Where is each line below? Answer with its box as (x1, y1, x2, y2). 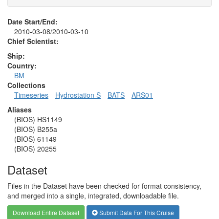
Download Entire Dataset (13, 208, 79, 217)
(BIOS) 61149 (14, 133, 57, 144)
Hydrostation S (55, 89, 101, 100)
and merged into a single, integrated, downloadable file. (7, 190, 179, 200)
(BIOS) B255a (14, 124, 57, 134)
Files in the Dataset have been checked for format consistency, (7, 180, 201, 191)
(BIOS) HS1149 (14, 114, 62, 124)
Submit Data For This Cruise (98, 208, 174, 217)
